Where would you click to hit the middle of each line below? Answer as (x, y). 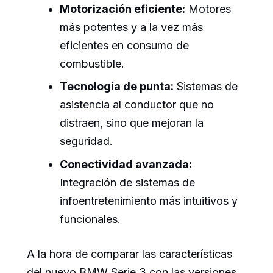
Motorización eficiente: (122, 9)
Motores (208, 9)
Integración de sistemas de (127, 182)
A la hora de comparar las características (129, 253)
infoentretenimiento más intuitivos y (149, 200)
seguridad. (86, 141)
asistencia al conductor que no (137, 105)
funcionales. (90, 219)
